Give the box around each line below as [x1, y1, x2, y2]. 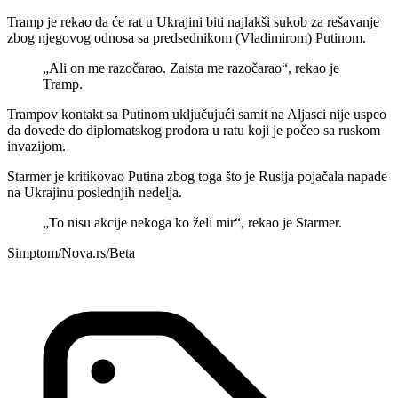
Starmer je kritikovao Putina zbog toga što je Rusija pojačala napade [7, 168, 387, 184]
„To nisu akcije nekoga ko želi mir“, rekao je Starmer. [43, 214, 342, 230]
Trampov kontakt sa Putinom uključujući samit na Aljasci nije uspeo [7, 106, 386, 122]
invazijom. [7, 138, 66, 154]
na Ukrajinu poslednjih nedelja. [7, 184, 182, 200]
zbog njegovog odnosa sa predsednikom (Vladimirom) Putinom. [7, 29, 366, 45]
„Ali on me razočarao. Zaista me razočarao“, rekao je [43, 60, 339, 76]
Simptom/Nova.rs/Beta [7, 244, 135, 260]
